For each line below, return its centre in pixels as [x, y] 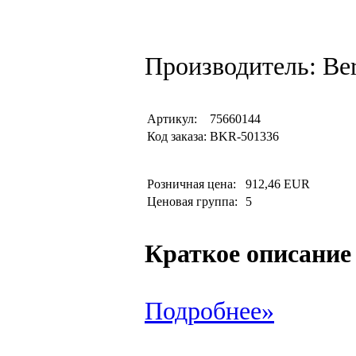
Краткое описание [248, 254]
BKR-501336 [244, 136]
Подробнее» [209, 311]
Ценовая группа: [194, 201]
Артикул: [172, 119]
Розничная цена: [195, 184]
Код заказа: [177, 136]
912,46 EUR [278, 184]
